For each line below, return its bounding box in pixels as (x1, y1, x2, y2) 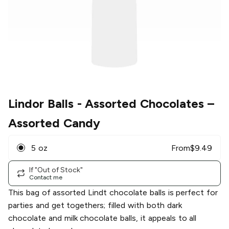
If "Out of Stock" (29, 165, 83, 174)
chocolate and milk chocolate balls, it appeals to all (8, 213, 197, 223)
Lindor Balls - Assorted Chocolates (8, 96, 204, 111)
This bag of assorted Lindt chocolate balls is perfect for (8, 188, 218, 198)
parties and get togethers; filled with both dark (8, 200, 182, 211)
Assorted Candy (8, 116, 100, 131)
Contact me (29, 173, 62, 181)
